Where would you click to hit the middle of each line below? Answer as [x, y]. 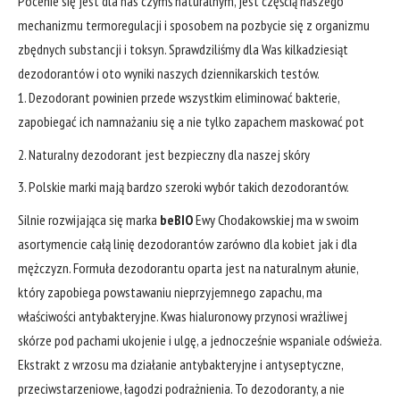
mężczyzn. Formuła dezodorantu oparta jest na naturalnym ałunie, [188, 267]
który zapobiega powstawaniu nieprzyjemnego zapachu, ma [170, 292]
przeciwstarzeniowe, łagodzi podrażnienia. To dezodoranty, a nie [181, 388]
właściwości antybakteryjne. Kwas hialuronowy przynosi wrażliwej [183, 316]
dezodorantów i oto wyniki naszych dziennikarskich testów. [169, 74]
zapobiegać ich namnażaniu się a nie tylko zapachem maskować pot [191, 122]
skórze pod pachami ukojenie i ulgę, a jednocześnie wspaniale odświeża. [200, 340]
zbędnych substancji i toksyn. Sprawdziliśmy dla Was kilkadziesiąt [183, 50]
